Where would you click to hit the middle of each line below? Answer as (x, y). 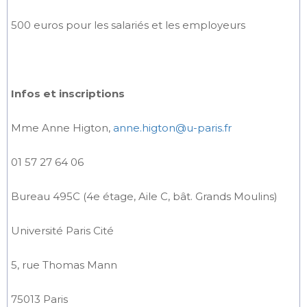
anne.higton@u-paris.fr (172, 128)
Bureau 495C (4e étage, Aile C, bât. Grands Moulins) (144, 196)
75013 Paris (39, 299)
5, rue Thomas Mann (64, 265)
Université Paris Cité (62, 231)
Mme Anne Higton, (62, 128)
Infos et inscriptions (68, 94)
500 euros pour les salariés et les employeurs (128, 25)
